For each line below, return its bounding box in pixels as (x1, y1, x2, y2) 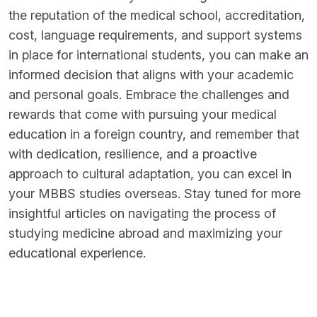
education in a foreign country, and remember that (8, 127, 299, 142)
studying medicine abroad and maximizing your (8, 226, 282, 241)
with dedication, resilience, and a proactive (8, 146, 257, 161)
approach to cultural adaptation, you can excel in (8, 166, 292, 181)
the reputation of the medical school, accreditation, (8, 8, 305, 23)
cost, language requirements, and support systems (8, 28, 302, 42)
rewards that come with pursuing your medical (8, 107, 277, 122)
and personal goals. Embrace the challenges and (8, 87, 289, 102)
